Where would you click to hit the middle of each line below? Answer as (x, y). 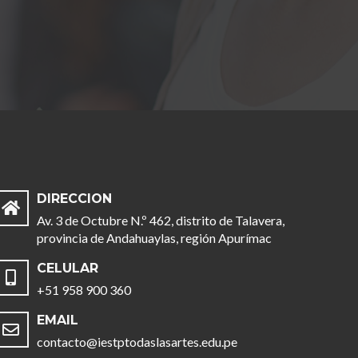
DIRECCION (75, 198)
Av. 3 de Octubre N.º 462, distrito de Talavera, (161, 220)
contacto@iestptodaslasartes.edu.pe (137, 341)
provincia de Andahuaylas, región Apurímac (155, 237)
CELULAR (68, 268)
